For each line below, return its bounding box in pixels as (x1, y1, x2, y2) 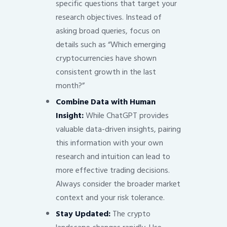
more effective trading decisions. (55, 164, 170, 177)
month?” (55, 79, 85, 93)
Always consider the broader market (55, 177, 180, 191)
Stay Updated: (55, 207, 110, 221)
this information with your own (55, 136, 163, 150)
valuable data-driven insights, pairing (55, 123, 181, 136)
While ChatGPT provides (83, 109, 169, 123)
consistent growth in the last (55, 65, 156, 79)
